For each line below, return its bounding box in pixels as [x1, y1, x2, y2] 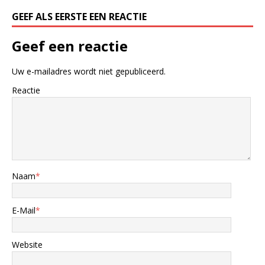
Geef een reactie [12, 36, 128, 56]
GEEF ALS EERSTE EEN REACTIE [12, 10, 147, 24]
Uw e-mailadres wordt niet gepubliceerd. [12, 66, 166, 77]
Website [12, 239, 43, 251]
